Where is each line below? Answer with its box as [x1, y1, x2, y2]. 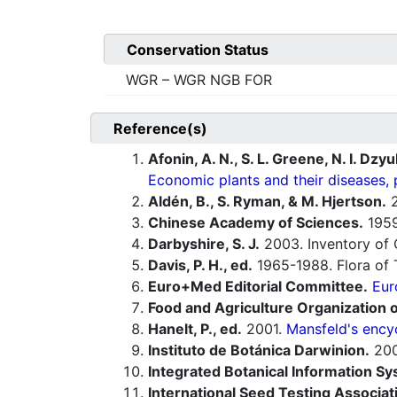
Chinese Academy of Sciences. [148, 214, 363, 232]
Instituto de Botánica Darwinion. [148, 341, 370, 360]
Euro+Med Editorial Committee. [148, 277, 368, 296]
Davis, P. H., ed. [148, 256, 253, 275]
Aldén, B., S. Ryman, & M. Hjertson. [148, 192, 386, 211]
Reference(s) [113, 120, 207, 138]
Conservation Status [127, 41, 269, 59]
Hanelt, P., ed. [148, 320, 242, 339]
